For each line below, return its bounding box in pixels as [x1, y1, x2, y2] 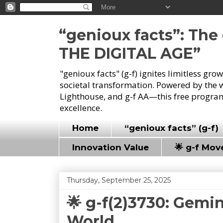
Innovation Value [72, 142, 149, 152]
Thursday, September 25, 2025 [67, 175, 171, 185]
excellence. [60, 102, 102, 113]
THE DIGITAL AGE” [59, 44, 201, 63]
